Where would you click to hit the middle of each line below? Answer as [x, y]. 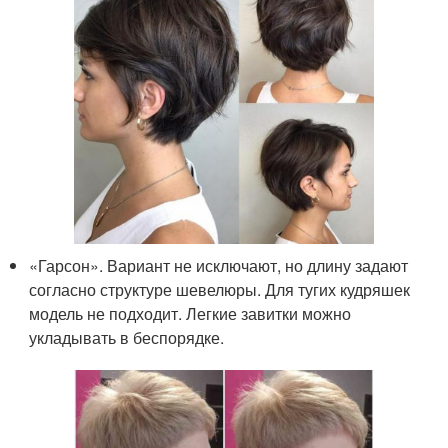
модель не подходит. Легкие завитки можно [190, 314]
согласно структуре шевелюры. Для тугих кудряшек [220, 290]
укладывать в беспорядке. [127, 338]
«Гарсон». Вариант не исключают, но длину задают [219, 266]
